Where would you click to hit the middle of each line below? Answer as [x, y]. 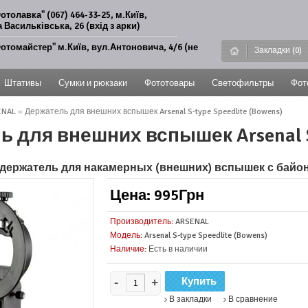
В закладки [191, 299]
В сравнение [253, 299]
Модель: [126, 235]
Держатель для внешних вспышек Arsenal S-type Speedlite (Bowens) [154, 112]
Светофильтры [243, 83]
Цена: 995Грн [157, 195]
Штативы [23, 83]
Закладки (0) [278, 51]
